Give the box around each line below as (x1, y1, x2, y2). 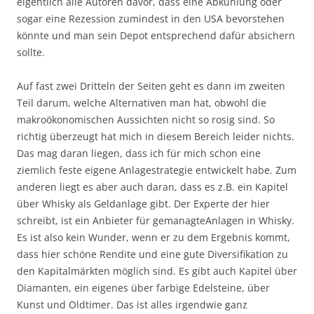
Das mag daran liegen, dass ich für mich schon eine (17, 146, 261, 160)
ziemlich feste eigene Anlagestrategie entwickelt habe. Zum (17, 163, 296, 177)
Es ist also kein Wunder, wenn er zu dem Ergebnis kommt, (17, 230, 290, 244)
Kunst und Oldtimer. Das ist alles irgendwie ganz (17, 297, 247, 311)
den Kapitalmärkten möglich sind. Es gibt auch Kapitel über (17, 264, 297, 278)
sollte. (17, 45, 45, 59)
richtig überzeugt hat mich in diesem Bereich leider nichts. (17, 129, 294, 143)
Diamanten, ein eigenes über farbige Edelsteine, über (17, 280, 270, 294)
